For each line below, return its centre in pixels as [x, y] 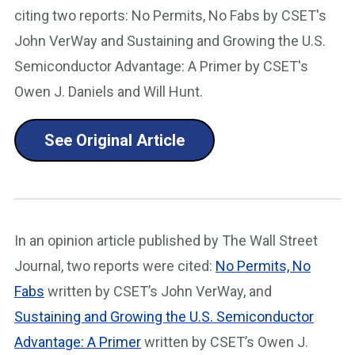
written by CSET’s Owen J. [225, 342]
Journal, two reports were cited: [115, 266]
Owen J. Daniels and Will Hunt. [109, 92]
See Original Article [115, 140]
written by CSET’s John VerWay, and [158, 291]
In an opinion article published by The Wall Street [166, 240]
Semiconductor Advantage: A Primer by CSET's [161, 66]
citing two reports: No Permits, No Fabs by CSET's [170, 15]
